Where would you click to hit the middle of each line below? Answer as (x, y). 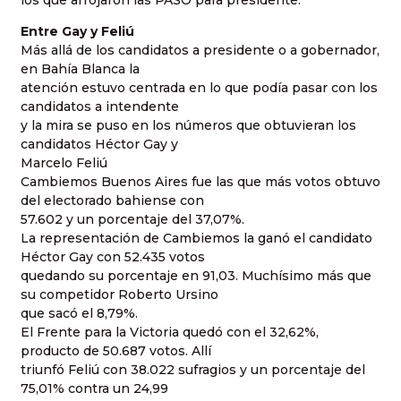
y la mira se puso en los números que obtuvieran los (188, 126)
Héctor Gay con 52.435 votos (113, 257)
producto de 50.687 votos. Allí (116, 351)
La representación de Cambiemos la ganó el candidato (196, 239)
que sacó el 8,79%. (79, 314)
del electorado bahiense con (112, 201)
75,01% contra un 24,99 (94, 389)
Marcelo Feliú (64, 163)
